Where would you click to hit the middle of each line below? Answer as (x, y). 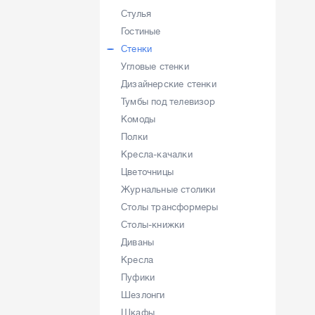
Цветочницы (147, 172)
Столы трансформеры (170, 207)
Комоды (139, 119)
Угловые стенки (155, 66)
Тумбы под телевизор (168, 102)
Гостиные (141, 31)
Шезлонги (143, 295)
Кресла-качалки (157, 154)
